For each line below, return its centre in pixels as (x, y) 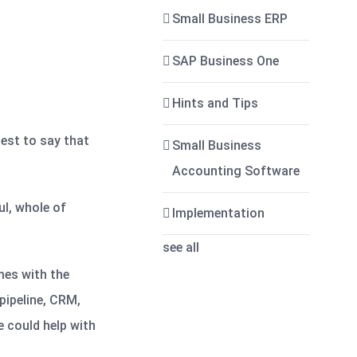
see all (181, 247)
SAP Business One (226, 61)
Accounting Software (236, 171)
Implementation (219, 213)
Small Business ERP (230, 19)
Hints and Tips (216, 103)
